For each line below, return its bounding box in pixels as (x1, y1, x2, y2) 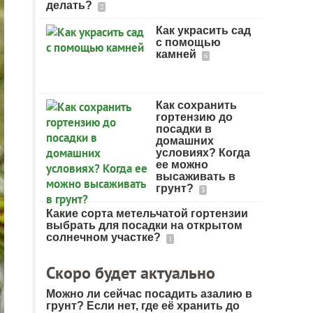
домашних (156, 135, 214, 147)
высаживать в (156, 170, 235, 182)
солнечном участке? (46, 231, 163, 243)
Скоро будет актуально (46, 262, 215, 284)
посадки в (156, 123, 212, 135)
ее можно (156, 159, 208, 170)
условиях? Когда (156, 147, 250, 159)
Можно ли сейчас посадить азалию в (46, 288, 252, 300)
